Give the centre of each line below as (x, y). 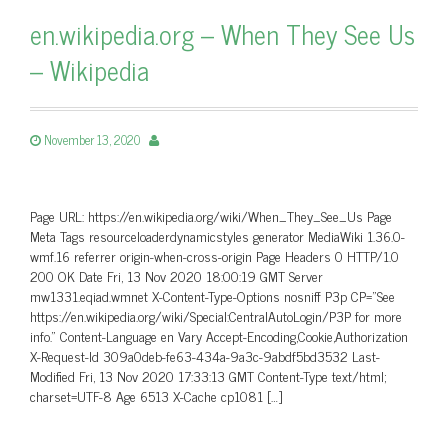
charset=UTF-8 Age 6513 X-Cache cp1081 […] (156, 395)
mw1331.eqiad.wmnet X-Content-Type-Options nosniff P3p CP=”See (212, 295)
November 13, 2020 (92, 139)
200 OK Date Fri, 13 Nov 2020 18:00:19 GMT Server (176, 275)
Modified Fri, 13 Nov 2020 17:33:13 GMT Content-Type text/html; (208, 375)
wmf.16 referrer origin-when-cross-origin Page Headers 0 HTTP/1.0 (214, 255)
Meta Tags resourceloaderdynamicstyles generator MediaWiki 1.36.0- (217, 235)
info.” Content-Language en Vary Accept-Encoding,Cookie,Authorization (219, 335)
